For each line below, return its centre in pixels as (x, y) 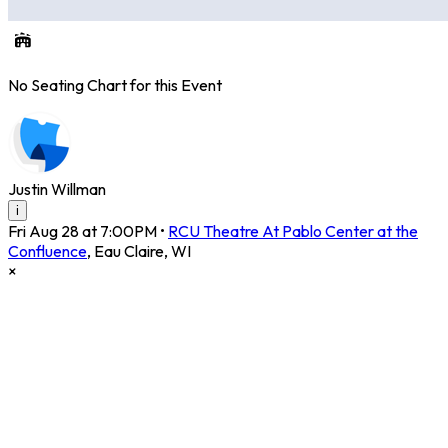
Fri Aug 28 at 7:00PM (82, 231)
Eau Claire (129, 251)
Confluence (47, 251)
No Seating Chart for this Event (115, 85)
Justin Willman (57, 189)
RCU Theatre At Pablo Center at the (293, 231)
